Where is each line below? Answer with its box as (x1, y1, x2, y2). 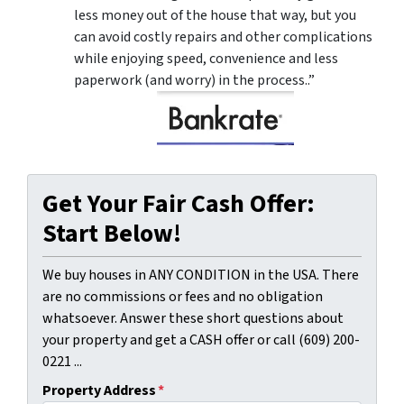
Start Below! (42, 216, 181, 252)
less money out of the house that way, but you (74, 5, 356, 26)
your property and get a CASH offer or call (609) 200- (42, 330, 360, 351)
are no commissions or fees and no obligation (42, 287, 323, 308)
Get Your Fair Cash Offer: (42, 186, 315, 223)
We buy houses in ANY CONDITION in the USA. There (42, 265, 359, 286)
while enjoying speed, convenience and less (74, 49, 338, 69)
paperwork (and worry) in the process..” (74, 70, 315, 91)
